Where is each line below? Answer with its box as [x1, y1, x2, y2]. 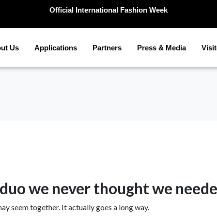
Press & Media [137, 43, 186, 52]
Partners [93, 43, 122, 52]
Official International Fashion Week [49, 6, 168, 14]
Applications [34, 43, 77, 52]
